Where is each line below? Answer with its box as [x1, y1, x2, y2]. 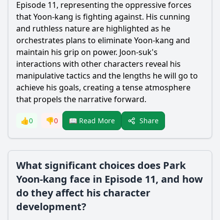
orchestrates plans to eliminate [16, 35, 134, 46]
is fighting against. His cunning [73, 11, 190, 22]
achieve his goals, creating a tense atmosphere [16, 82, 191, 93]
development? [16, 200, 86, 213]
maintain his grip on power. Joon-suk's [16, 47, 158, 57]
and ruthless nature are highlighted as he [16, 23, 170, 34]
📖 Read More [69, 116, 115, 125]
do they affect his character [16, 186, 150, 199]
